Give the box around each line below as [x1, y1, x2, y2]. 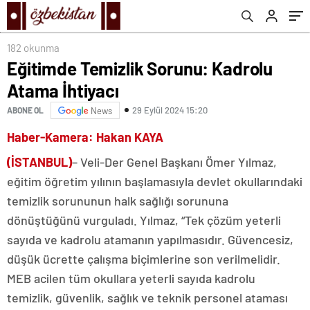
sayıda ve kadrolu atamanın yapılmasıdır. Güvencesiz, [7, 231, 293, 247]
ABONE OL [7, 105, 44, 116]
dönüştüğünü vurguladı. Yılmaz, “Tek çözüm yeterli [7, 212, 281, 228]
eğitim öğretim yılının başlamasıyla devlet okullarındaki [7, 173, 302, 189]
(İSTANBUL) [7, 154, 72, 170]
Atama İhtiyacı [7, 79, 119, 101]
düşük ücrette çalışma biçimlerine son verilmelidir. [7, 250, 280, 266]
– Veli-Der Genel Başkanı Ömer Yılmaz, [72, 154, 277, 170]
